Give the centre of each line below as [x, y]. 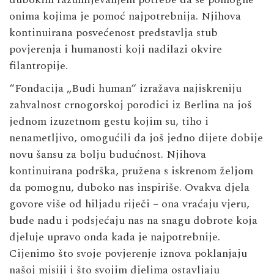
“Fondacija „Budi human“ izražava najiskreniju [125, 88]
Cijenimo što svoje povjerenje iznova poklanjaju [128, 253]
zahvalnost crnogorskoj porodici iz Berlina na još [131, 105]
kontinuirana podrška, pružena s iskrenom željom [131, 171]
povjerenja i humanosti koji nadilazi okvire [116, 49]
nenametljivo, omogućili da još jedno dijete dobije [136, 138]
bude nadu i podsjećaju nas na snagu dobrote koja [133, 220]
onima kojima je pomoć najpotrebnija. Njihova [125, 16]
